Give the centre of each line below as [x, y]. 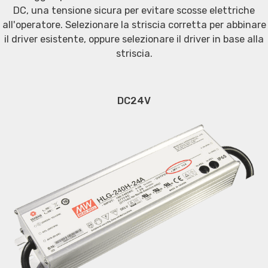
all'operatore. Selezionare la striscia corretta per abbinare [134, 25]
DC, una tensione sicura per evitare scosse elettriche [134, 10]
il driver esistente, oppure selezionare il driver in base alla [134, 39]
